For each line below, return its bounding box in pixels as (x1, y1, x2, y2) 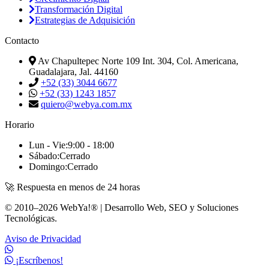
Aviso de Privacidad (5, 234, 81, 244)
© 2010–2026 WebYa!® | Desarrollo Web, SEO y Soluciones (5, 202, 238, 213)
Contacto (5, 35, 39, 46)
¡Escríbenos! (13, 255, 63, 266)
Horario (5, 119, 34, 130)
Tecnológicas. (5, 213, 57, 224)
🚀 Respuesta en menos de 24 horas (5, 182, 140, 193)
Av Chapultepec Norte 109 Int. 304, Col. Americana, (38, 56, 238, 67)
